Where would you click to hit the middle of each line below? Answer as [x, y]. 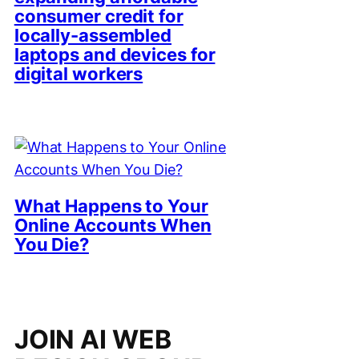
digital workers [79, 74]
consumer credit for [99, 16]
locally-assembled [93, 36]
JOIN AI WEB [93, 340]
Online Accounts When [113, 225]
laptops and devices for [115, 55]
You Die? [51, 244]
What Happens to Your [111, 206]
